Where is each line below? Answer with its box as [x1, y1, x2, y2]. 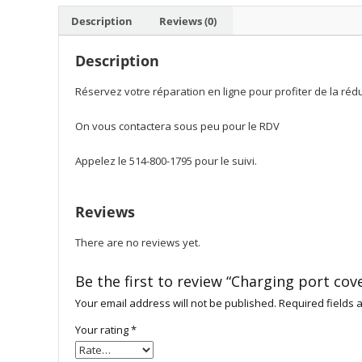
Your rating [75, 322, 131, 337]
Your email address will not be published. [75, 296, 276, 310]
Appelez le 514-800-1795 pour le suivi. [75, 154, 257, 168]
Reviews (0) [159, 13, 217, 28]
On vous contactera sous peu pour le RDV [75, 119, 280, 133]
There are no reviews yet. [75, 235, 200, 250]
